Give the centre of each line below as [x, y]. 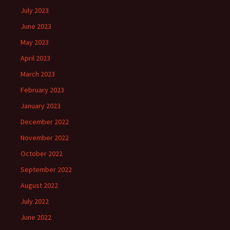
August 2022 [39, 185]
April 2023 [35, 58]
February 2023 [42, 90]
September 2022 [46, 169]
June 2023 [36, 26]
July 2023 [35, 10]
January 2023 [41, 106]
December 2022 [45, 122]
